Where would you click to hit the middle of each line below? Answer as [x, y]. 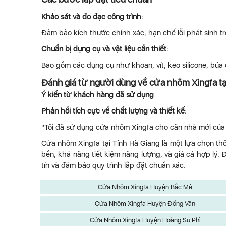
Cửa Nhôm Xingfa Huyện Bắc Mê [145, 187]
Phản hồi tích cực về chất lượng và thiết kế [113, 111]
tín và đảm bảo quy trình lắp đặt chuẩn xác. [114, 165]
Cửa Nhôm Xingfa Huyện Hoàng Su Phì [145, 220]
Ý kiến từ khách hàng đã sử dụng [98, 95]
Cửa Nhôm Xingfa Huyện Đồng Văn [145, 204]
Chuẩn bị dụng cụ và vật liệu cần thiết [104, 49]
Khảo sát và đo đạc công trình [91, 17]
